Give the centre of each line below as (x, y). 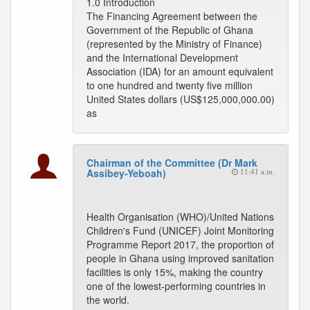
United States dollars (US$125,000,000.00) (181, 99)
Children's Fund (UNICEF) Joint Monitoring (180, 230)
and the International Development (162, 57)
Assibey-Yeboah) (126, 173)
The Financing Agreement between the (172, 16)
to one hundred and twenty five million (170, 85)
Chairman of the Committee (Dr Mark (172, 163)
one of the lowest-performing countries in (176, 286)
